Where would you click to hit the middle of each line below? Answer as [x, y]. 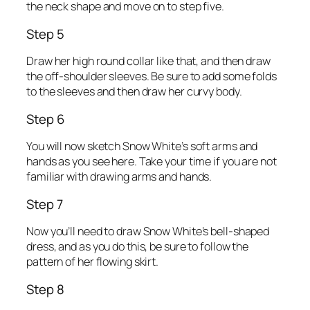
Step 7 [45, 204]
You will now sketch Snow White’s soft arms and [142, 146]
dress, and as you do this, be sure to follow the [138, 247]
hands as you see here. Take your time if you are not [152, 162]
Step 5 [45, 34]
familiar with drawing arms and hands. [119, 177]
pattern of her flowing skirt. [93, 262]
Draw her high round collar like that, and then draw [148, 61]
